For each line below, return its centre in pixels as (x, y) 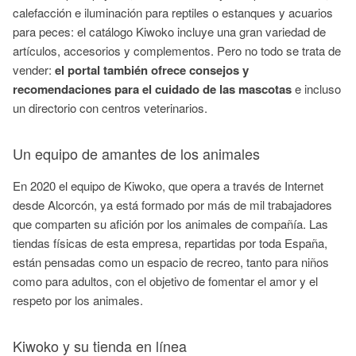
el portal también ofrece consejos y (152, 70)
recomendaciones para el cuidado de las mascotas (152, 89)
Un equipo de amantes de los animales (136, 153)
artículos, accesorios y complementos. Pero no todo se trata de (177, 50)
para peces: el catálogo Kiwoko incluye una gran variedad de (169, 31)
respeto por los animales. (79, 300)
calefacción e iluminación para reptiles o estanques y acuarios (173, 12)
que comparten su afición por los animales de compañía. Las (170, 224)
